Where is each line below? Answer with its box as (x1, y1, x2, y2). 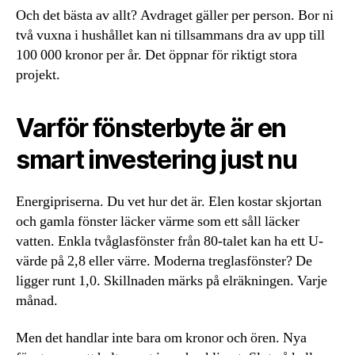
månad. (16, 291, 58, 310)
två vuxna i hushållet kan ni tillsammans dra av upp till (16, 25, 325, 44)
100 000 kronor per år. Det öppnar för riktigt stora (16, 45, 297, 64)
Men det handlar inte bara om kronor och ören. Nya (16, 329, 307, 348)
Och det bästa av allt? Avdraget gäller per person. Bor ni (16, 6, 334, 25)
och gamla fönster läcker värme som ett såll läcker (16, 212, 300, 231)
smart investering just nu (16, 143, 297, 175)
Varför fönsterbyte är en (16, 112, 287, 143)
